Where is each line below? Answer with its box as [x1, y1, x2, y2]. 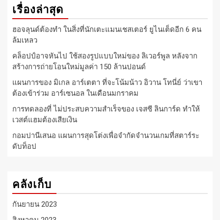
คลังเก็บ [12, 177, 52, 191]
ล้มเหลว [12, 35, 37, 45]
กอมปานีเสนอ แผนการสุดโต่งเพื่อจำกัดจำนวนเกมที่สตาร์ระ [12, 131, 199, 140]
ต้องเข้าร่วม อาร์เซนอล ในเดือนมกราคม [12, 88, 138, 98]
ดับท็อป [12, 141, 36, 151]
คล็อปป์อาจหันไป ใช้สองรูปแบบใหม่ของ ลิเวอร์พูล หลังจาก [12, 51, 197, 60]
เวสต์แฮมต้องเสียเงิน [12, 115, 77, 124]
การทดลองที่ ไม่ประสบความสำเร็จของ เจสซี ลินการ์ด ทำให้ [12, 104, 200, 113]
